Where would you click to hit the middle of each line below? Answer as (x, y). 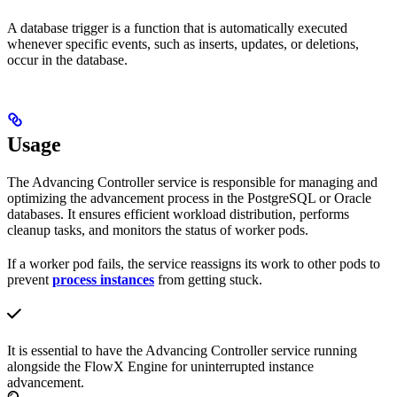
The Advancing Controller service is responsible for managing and (192, 183)
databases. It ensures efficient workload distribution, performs (178, 214)
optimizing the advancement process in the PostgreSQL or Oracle (189, 198)
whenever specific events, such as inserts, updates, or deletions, (183, 43)
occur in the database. (67, 59)
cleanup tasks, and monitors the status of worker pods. (158, 230)
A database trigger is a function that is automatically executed (177, 27)
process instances (103, 280)
